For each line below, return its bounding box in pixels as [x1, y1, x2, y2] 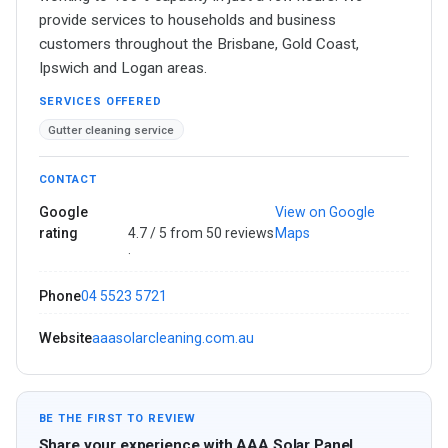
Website [38, 330, 92, 347]
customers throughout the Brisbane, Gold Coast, [38, 35, 359, 54]
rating [38, 225, 78, 242]
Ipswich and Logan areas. [38, 59, 207, 78]
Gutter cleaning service [48, 122, 175, 137]
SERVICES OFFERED [38, 94, 162, 108]
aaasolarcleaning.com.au [91, 330, 254, 347]
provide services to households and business [38, 11, 336, 30]
